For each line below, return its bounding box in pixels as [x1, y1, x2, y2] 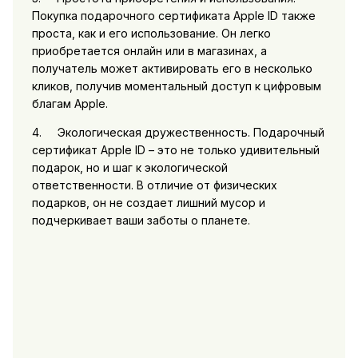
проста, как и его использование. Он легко [31, 26, 271, 40]
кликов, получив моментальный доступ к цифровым [31, 78, 321, 93]
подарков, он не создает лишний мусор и [31, 195, 265, 209]
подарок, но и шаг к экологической [31, 160, 228, 174]
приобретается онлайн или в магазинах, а [31, 43, 267, 58]
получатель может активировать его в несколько [31, 61, 312, 75]
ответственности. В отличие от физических [31, 177, 277, 192]
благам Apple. [31, 96, 108, 110]
